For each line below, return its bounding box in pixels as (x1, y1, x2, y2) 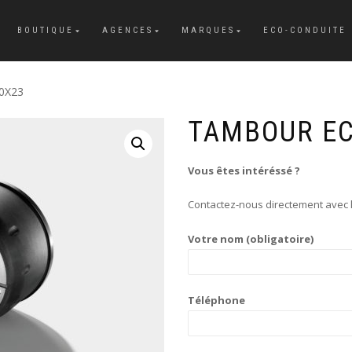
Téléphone (188, 293, 245, 308)
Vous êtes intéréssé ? (188, 163, 300, 178)
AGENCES (102, 25, 153, 35)
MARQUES (181, 25, 235, 35)
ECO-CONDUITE (263, 25, 346, 35)
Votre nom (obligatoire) (188, 232, 313, 247)
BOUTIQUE (17, 25, 74, 35)
